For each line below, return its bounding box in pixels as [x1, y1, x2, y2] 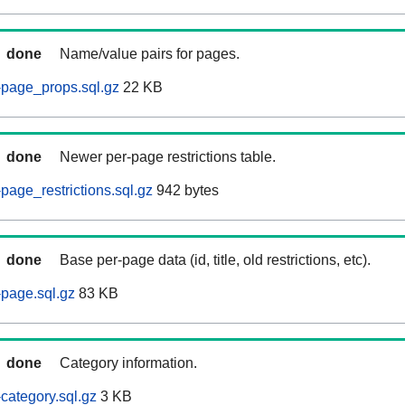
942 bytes [153, 183, 219, 199]
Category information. [60, 355, 197, 372]
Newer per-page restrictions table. [60, 149, 276, 165]
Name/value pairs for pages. [60, 46, 240, 62]
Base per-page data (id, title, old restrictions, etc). [60, 252, 371, 268]
